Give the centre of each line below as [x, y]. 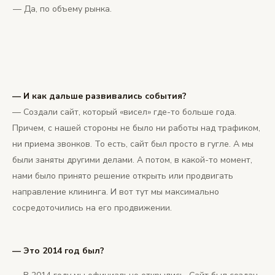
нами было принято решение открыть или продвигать [123, 176]
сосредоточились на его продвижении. [92, 207]
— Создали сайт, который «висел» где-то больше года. [124, 112]
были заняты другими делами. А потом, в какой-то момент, [132, 160]
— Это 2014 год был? [58, 250]
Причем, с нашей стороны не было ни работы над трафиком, [136, 128]
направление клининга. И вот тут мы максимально [116, 192]
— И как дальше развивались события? [99, 96]
